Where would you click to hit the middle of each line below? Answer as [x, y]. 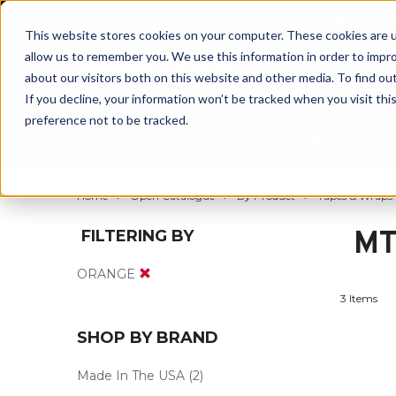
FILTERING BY [135, 236]
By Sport [341, 139]
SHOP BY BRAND [148, 338]
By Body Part [119, 139]
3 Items [358, 298]
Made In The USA [131, 376]
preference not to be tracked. [107, 120]
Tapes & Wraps [355, 196]
